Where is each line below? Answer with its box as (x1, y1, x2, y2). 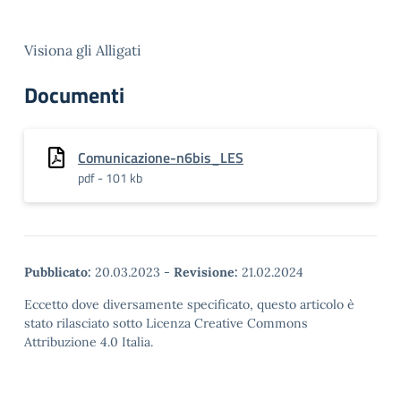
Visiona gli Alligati (24, 41, 141, 59)
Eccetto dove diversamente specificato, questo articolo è (24, 296, 354, 312)
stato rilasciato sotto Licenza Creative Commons (24, 315, 308, 331)
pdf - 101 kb (78, 168, 142, 187)
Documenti (24, 79, 124, 111)
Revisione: (174, 264, 238, 280)
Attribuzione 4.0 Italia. (24, 334, 153, 350)
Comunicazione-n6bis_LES (78, 147, 243, 168)
